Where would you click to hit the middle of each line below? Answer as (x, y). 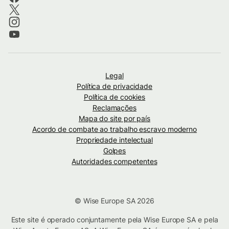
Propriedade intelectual (114, 140)
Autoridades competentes (114, 161)
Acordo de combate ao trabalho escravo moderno (114, 129)
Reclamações (114, 107)
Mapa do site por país (114, 118)
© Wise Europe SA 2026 (114, 200)
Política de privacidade (114, 86)
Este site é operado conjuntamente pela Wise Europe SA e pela (114, 219)
